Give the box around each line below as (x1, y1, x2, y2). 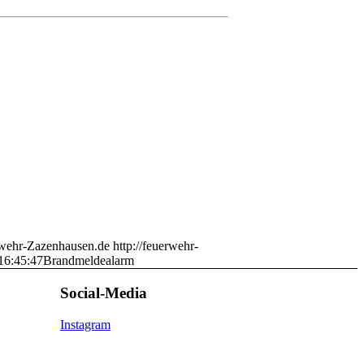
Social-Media (59, 284, 147, 301)
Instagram (59, 317, 110, 331)
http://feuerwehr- (113, 239, 198, 253)
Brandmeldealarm (43, 253, 134, 268)
